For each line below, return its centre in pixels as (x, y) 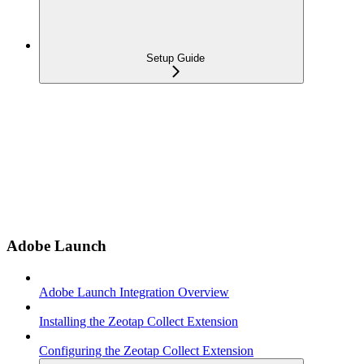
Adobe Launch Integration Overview (134, 292)
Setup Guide (175, 58)
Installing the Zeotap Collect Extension (139, 321)
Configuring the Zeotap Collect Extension (146, 350)
